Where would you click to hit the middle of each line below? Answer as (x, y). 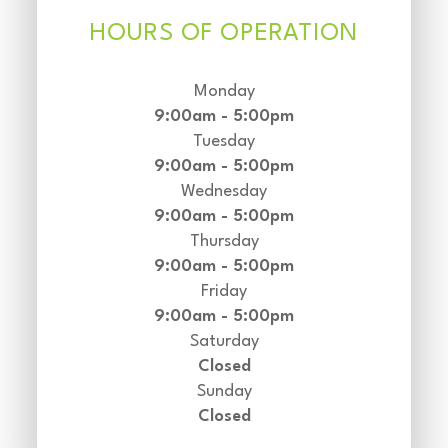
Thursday (224, 241)
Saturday (224, 341)
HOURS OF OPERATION (224, 33)
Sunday (224, 391)
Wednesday (224, 191)
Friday (224, 291)
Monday (224, 91)
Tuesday (224, 141)
